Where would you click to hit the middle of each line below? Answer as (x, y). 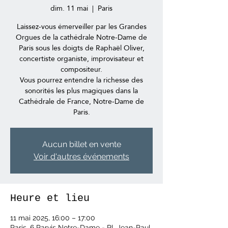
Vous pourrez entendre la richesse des (81, 80)
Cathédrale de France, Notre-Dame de (81, 101)
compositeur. (81, 69)
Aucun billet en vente (81, 144)
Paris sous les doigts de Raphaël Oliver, (81, 48)
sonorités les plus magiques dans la (81, 91)
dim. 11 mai (69, 8)
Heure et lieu (50, 198)
